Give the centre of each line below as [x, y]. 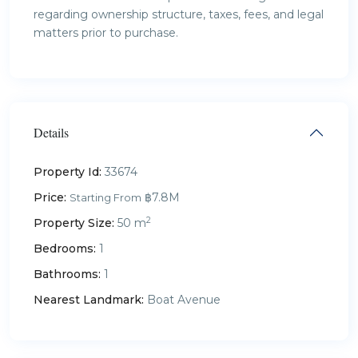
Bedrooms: [65, 248]
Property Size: [74, 223]
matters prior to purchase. [106, 32]
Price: [50, 197]
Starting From [105, 197]
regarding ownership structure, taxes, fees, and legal [179, 14]
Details [51, 132]
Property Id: [68, 171]
